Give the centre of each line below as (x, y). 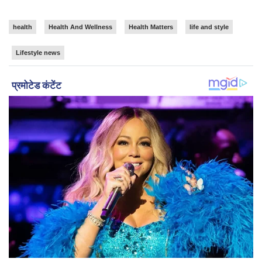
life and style (209, 27)
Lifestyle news (38, 53)
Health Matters (151, 27)
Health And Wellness (80, 27)
